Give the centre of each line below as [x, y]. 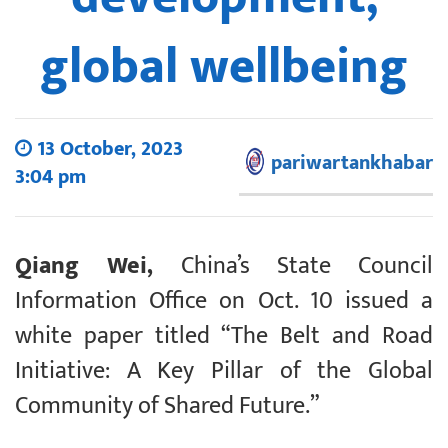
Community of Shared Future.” [167, 405]
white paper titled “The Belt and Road [224, 335]
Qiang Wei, [98, 265]
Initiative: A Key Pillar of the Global [224, 370]
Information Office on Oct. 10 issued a [224, 300]
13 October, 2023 [107, 148]
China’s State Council [307, 265]
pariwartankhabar [352, 162]
